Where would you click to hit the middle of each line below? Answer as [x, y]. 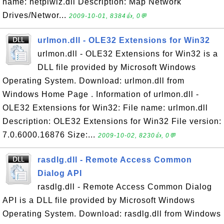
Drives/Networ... [36, 15]
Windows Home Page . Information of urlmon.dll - [101, 94]
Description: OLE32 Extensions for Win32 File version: [112, 121]
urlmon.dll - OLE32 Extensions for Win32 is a [128, 54]
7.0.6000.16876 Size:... [50, 135]
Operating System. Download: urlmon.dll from [93, 81]
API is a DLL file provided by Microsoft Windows [99, 200]
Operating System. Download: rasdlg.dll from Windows [112, 214]
